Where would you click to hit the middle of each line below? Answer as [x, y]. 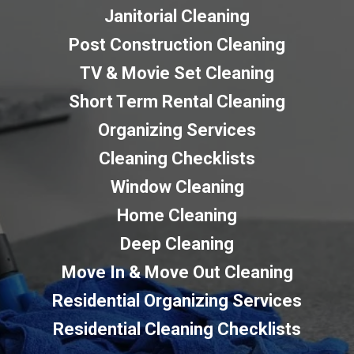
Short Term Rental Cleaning [177, 101]
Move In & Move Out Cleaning [177, 272]
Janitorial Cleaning [177, 16]
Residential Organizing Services [177, 300]
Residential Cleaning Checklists [177, 329]
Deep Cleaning [177, 243]
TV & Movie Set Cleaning [177, 73]
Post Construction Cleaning [177, 44]
